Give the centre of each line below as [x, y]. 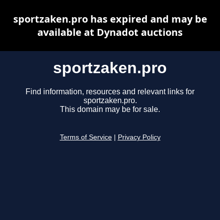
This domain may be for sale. [110, 110]
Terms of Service [86, 137]
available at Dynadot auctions [110, 32]
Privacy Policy [139, 137]
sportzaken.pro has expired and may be [110, 19]
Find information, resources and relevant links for [110, 92]
